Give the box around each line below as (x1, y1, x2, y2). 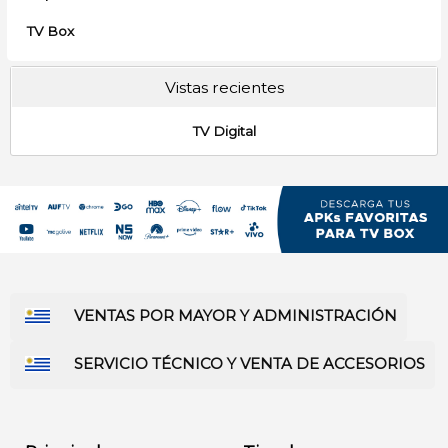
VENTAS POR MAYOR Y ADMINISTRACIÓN (74, 307, 397, 326)
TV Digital (192, 123, 256, 139)
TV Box (27, 23, 74, 39)
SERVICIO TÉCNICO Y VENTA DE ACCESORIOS (74, 355, 425, 374)
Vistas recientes (164, 78, 284, 97)
